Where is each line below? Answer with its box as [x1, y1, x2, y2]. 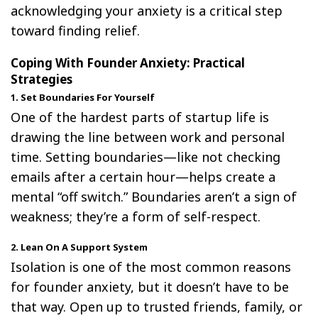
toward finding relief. [11, 21, 140, 39]
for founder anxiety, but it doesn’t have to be [11, 278, 289, 295]
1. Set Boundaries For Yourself [11, 90, 155, 104]
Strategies [11, 70, 72, 87]
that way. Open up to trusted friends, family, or [11, 297, 302, 315]
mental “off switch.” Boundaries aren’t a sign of [11, 187, 297, 205]
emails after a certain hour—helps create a [11, 168, 275, 185]
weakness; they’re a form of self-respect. [11, 207, 261, 225]
